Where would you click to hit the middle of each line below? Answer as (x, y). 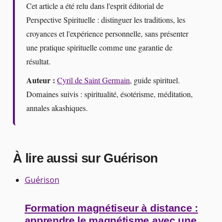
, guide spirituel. (155, 81)
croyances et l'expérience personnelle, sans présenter (108, 33)
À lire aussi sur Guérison (85, 158)
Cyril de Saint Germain (94, 81)
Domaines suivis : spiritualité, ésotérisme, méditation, (110, 94)
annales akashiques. (57, 108)
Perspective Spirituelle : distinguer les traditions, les (106, 20)
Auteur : (41, 81)
